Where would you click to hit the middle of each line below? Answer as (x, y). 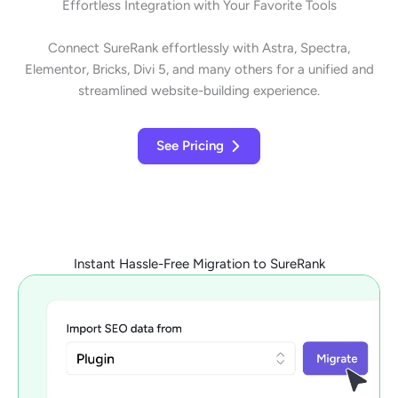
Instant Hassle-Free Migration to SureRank (199, 263)
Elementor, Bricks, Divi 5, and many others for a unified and (199, 69)
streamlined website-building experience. (199, 90)
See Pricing (190, 145)
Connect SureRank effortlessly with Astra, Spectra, (199, 48)
